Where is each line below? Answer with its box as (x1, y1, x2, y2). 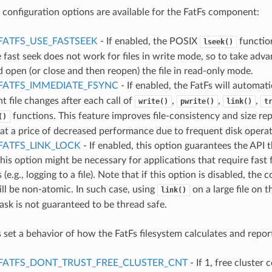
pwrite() (180, 97, 214, 106)
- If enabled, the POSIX (97, 36, 200, 46)
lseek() (203, 37, 233, 46)
